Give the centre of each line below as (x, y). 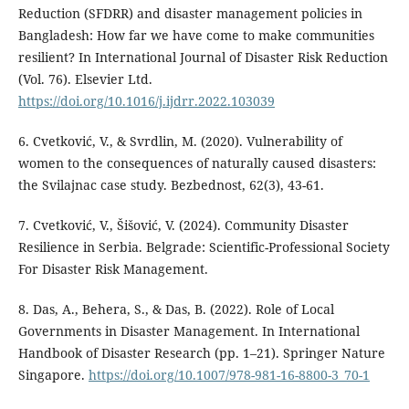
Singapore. (53, 375)
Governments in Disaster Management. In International (189, 331)
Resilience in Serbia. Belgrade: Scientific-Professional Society (204, 247)
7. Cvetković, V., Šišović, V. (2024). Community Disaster (183, 225)
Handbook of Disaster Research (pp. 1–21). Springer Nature (201, 353)
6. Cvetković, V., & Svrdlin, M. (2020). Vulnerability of (180, 142)
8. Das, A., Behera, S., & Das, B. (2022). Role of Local (176, 309)
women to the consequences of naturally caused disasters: (197, 163)
